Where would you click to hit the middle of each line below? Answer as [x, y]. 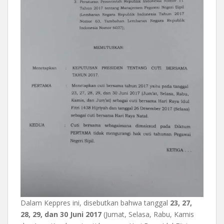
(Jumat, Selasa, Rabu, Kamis [148, 214]
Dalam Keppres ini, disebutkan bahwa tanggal [95, 203]
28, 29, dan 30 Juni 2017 [61, 214]
